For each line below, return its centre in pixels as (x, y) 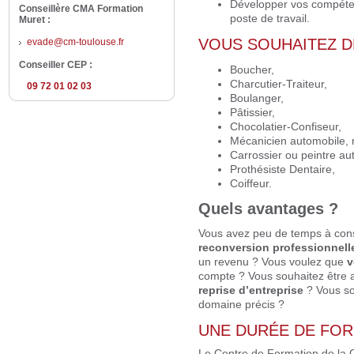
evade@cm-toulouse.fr (75, 42)
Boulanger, (257, 98)
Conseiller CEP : (57, 64)
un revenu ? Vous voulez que (273, 262)
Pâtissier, (252, 113)
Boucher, (252, 70)
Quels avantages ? (268, 208)
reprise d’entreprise (251, 290)
